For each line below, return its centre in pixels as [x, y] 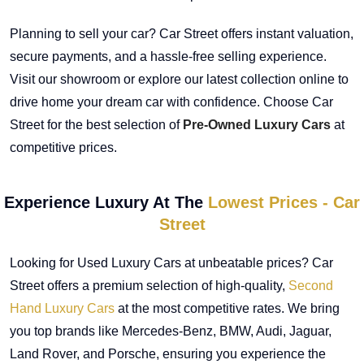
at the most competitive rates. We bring [227, 308]
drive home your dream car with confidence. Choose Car [171, 102]
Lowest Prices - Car [284, 202]
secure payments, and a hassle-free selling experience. [168, 56]
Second [311, 285]
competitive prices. [63, 147]
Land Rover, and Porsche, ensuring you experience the [168, 353]
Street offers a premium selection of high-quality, [149, 285]
